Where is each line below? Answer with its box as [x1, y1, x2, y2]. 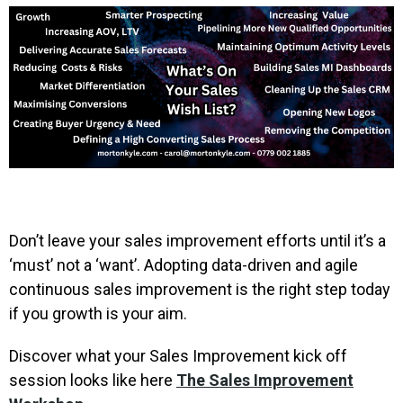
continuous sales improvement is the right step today [9, 279, 390, 299]
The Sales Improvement [176, 370, 354, 390]
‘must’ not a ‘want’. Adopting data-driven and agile [9, 255, 358, 274]
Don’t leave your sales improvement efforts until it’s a [9, 230, 386, 250]
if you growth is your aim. [9, 303, 187, 323]
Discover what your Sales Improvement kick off [9, 345, 347, 365]
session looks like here [9, 370, 176, 390]
